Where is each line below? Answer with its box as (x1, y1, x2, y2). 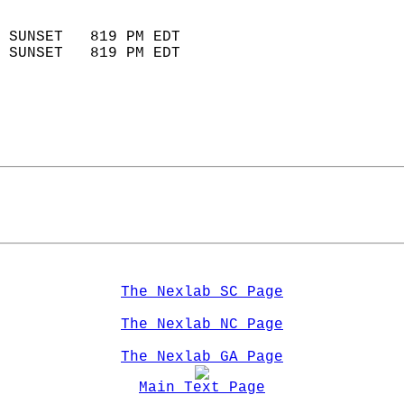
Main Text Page (139, 380, 265, 396)
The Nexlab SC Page (121, 284, 283, 300)
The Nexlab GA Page (121, 349, 283, 365)
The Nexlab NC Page (121, 317, 283, 333)
